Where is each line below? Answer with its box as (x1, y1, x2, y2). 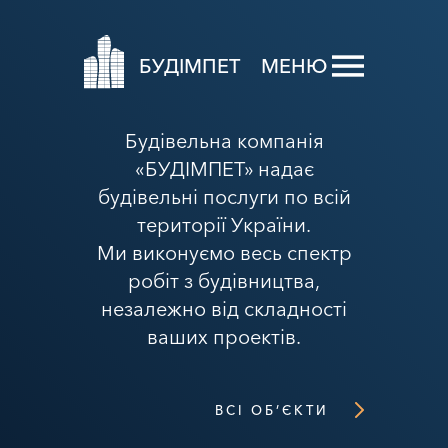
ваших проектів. (147, 325, 301, 349)
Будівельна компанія (124, 129, 324, 153)
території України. (137, 213, 311, 237)
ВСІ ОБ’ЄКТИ (215, 402, 329, 418)
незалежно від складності (101, 297, 347, 321)
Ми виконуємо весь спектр (96, 241, 352, 265)
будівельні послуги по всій (97, 185, 351, 209)
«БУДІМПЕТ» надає (134, 157, 314, 181)
